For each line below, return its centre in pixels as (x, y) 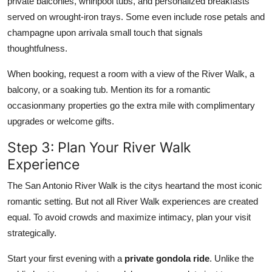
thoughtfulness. (37, 48)
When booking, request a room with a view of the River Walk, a (131, 73)
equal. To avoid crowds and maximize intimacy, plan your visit (129, 217)
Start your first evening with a (66, 258)
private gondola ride (167, 258)
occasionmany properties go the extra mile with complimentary (131, 105)
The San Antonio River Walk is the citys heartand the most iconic (135, 185)
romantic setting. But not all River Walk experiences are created (133, 201)
